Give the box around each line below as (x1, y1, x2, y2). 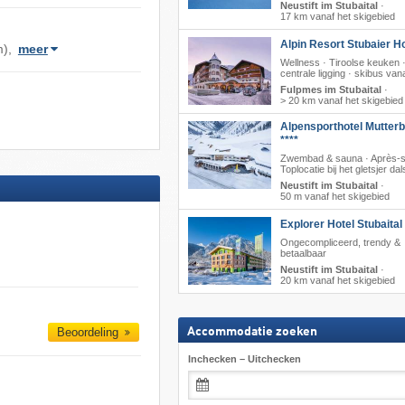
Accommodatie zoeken (186, 325, 317, 338)
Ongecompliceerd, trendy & (279, 237, 400, 248)
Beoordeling (57, 325, 123, 339)
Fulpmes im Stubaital (279, 84, 381, 95)
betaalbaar (279, 248, 326, 259)
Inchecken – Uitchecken (187, 353, 301, 364)
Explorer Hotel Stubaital (279, 218, 402, 231)
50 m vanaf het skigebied (279, 191, 390, 202)
